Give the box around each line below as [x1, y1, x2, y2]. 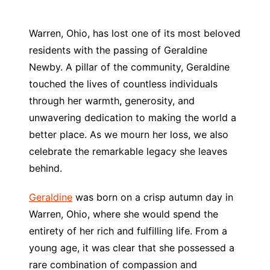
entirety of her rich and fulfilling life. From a [28, 225, 227, 237]
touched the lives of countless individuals [28, 78, 218, 90]
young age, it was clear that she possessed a [28, 242, 234, 254]
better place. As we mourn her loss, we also [28, 128, 228, 140]
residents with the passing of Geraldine [28, 44, 207, 56]
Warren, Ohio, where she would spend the [28, 208, 218, 220]
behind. [28, 162, 62, 174]
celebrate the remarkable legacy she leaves [28, 145, 227, 157]
